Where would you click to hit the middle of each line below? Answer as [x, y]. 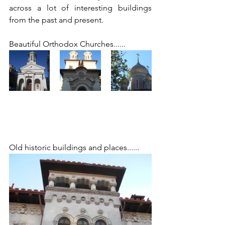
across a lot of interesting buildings [80, 8]
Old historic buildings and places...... [75, 147]
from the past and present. [57, 20]
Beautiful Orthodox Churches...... [67, 44]
